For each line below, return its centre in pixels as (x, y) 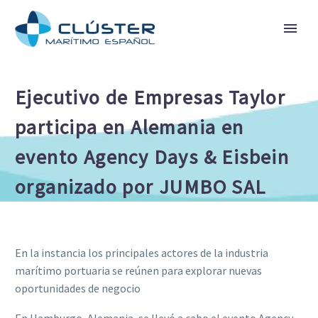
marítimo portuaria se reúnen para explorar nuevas (138, 270)
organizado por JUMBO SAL (141, 187)
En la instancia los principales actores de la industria (142, 252)
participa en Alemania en (130, 127)
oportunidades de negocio (78, 288)
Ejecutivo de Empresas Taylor (150, 97)
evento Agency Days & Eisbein (152, 157)
